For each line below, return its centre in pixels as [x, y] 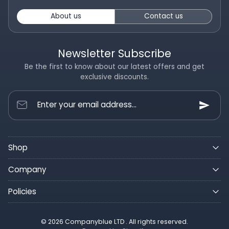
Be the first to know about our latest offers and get [114, 66]
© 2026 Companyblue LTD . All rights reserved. [114, 221]
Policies [22, 191]
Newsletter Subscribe [114, 53]
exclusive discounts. [114, 77]
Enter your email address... [87, 104]
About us [66, 16]
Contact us [163, 16]
